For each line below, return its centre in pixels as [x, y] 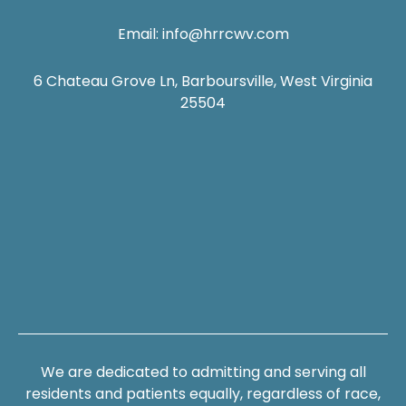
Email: [140, 34]
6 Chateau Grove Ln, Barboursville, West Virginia [203, 82]
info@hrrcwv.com [225, 34]
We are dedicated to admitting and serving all [203, 372]
